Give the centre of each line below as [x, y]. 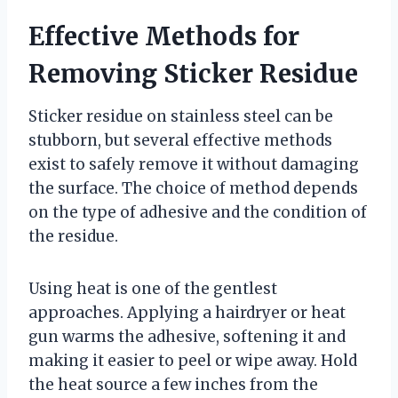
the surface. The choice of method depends [193, 188]
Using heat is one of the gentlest [153, 288]
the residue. [73, 236]
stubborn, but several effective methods [180, 140]
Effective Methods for [164, 36]
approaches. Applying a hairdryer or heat [187, 312]
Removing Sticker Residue [193, 73]
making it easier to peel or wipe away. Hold [193, 360]
